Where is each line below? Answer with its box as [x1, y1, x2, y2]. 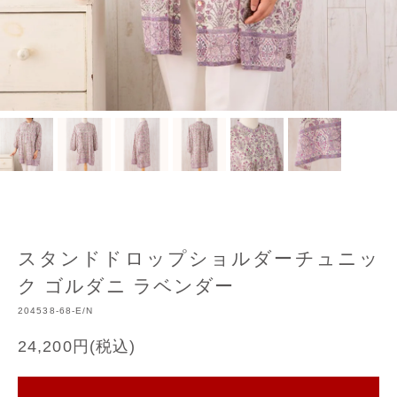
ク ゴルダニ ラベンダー [18, 276, 235, 296]
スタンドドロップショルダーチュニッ [18, 248, 379, 269]
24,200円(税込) [18, 338, 136, 355]
